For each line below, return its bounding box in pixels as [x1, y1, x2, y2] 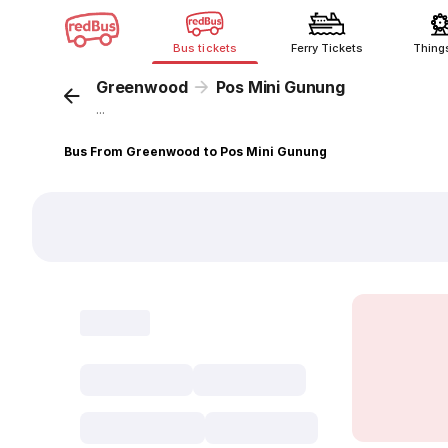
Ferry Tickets [290, 41, 364, 55]
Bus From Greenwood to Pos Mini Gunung [64, 144, 328, 159]
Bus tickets [173, 41, 237, 55]
